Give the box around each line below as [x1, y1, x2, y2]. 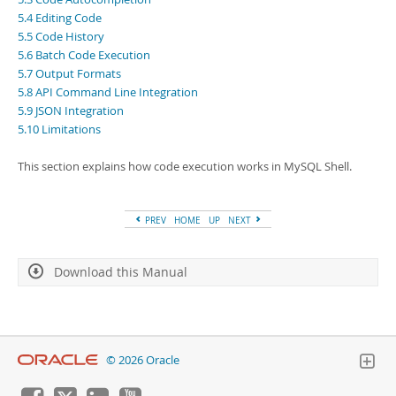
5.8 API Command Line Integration [18, 84, 198, 100]
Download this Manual [54, 263, 187, 280]
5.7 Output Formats [18, 65, 121, 81]
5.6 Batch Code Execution [18, 47, 150, 63]
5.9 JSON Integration [18, 103, 124, 118]
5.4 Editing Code [18, 10, 102, 26]
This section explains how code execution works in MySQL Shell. [18, 158, 352, 174]
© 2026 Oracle [106, 353, 179, 368]
